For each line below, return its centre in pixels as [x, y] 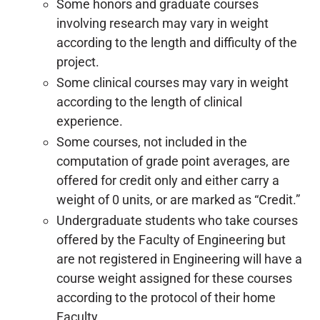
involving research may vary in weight [162, 23]
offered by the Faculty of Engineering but [171, 240]
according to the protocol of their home [166, 297]
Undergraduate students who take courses [177, 220]
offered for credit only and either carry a [168, 180]
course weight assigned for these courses [174, 278]
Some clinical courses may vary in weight [172, 82]
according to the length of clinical [149, 102]
